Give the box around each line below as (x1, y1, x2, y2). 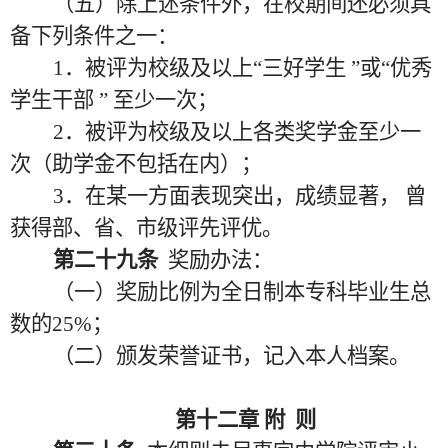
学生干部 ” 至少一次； (10, 88, 218, 112)
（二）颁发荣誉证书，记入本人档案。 (52, 344, 410, 368)
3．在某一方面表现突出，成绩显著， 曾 (52, 184, 426, 208)
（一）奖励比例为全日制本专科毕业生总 (52, 280, 431, 304)
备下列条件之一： (10, 24, 178, 48)
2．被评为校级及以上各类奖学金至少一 (52, 120, 421, 144)
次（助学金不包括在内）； (10, 152, 262, 176)
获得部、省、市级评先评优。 (10, 216, 283, 240)
